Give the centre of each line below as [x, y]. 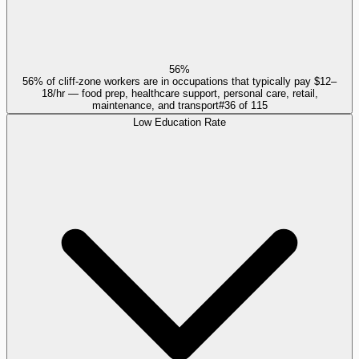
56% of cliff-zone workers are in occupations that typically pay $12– [179, 82]
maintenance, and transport [155, 106]
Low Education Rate [179, 123]
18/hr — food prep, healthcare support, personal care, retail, [179, 94]
